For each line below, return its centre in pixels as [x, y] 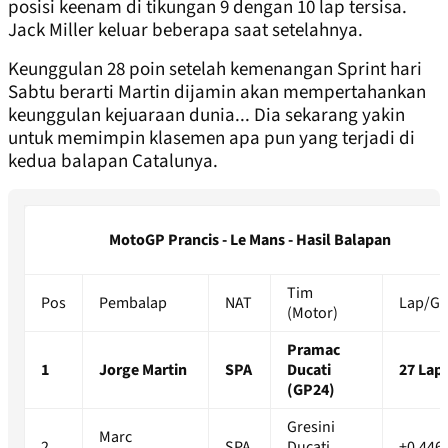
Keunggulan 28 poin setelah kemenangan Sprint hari [215, 70]
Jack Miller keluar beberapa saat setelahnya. [185, 31]
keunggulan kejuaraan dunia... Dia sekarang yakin [206, 116]
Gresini [311, 427]
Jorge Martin [143, 370]
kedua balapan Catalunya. [113, 162]
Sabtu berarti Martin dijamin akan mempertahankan [217, 93]
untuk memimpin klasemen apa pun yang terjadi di [211, 139]
